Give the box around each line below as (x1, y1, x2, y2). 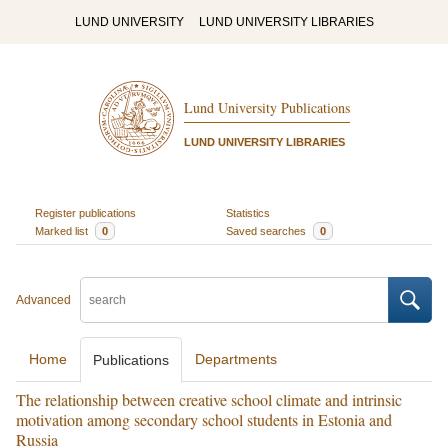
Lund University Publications (183, 98, 350, 118)
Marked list (34, 224, 91, 237)
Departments (195, 351, 277, 367)
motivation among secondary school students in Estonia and (16, 409, 392, 430)
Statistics (226, 206, 270, 219)
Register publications (34, 206, 136, 219)
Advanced (16, 293, 71, 307)
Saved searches (226, 224, 309, 237)
